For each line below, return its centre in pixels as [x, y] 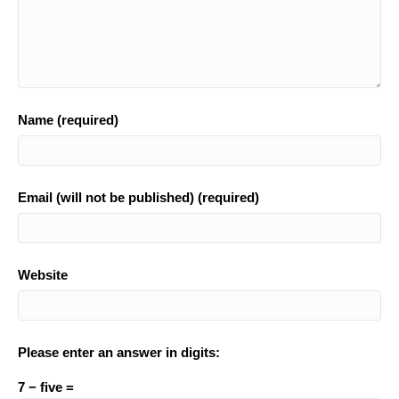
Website [43, 275]
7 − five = [46, 387]
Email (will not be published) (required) [138, 197]
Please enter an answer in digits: [119, 352]
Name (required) [68, 120]
